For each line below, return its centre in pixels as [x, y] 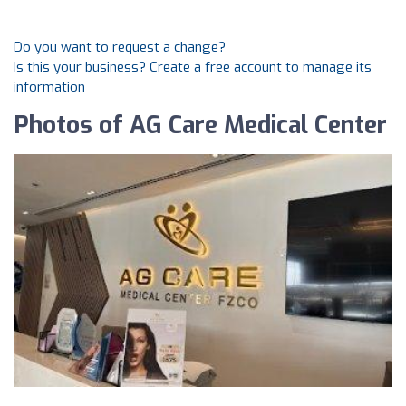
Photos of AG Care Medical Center [200, 126]
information [49, 87]
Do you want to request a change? [120, 47]
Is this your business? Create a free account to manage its [193, 67]
